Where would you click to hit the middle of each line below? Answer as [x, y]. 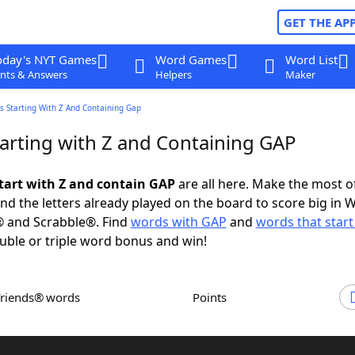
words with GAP [178, 222]
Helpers [173, 74]
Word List [311, 59]
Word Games [191, 59]
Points [213, 297]
